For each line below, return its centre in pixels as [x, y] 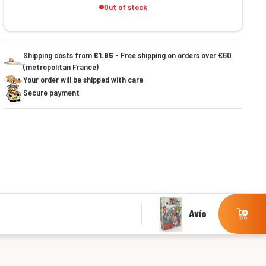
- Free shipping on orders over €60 [172, 55]
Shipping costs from [58, 55]
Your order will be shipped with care [83, 79]
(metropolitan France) [61, 67]
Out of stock [125, 7]
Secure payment [51, 92]
